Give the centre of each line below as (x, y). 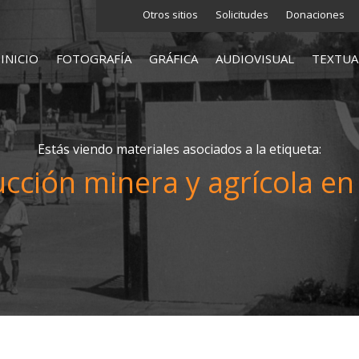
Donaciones (315, 14)
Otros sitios (170, 14)
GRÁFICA (173, 59)
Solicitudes (242, 14)
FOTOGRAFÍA (93, 59)
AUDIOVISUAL (254, 59)
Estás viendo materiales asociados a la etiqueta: (179, 149)
